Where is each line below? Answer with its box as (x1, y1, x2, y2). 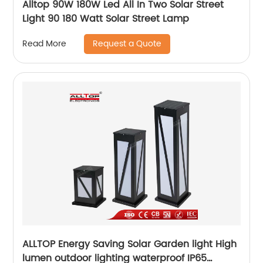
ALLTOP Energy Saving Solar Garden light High (22, 236, 237, 252)
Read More (22, 37, 67, 51)
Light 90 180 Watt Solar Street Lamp (22, 11, 190, 26)
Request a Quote (93, 36, 162, 50)
